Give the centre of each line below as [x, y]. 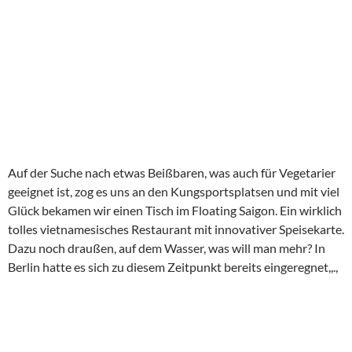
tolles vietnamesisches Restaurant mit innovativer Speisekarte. [176, 229]
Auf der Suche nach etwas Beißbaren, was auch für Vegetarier [172, 172]
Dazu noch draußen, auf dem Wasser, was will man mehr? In [167, 248]
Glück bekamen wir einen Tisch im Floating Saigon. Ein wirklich [175, 210]
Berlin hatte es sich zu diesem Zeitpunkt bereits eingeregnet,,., [173, 267]
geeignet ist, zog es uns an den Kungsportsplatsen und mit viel [174, 191]
